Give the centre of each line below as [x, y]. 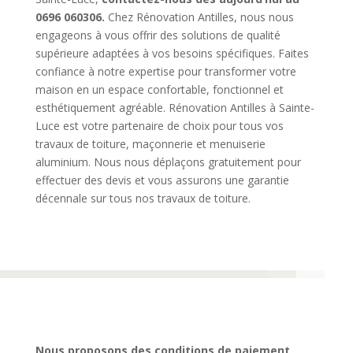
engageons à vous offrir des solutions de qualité [158, 35]
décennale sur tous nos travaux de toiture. [143, 199]
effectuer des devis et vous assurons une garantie [162, 180]
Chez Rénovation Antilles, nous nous [199, 17]
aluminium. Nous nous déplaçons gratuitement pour [168, 162]
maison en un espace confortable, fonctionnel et [159, 90]
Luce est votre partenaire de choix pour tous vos [159, 126]
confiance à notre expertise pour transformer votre [165, 72]
